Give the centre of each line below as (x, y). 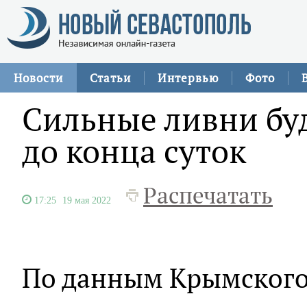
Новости (38, 78)
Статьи (110, 78)
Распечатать (208, 195)
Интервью (188, 78)
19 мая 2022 (87, 200)
